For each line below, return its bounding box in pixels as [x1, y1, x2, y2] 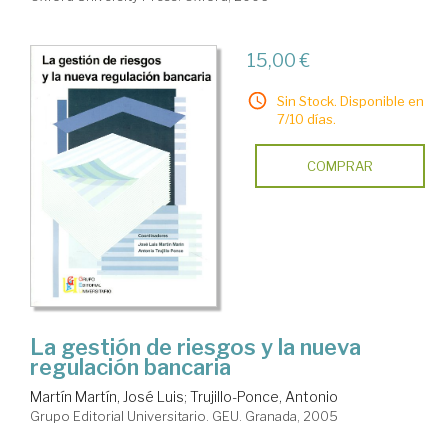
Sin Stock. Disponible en [276, 92, 424, 109]
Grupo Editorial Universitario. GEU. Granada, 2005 [30, 407, 338, 424]
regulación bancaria [30, 353, 231, 380]
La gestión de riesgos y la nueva [30, 333, 361, 360]
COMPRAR [306, 157, 373, 174]
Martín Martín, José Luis [30, 387, 184, 405]
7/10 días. [276, 110, 336, 127]
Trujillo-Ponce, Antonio [190, 387, 338, 405]
